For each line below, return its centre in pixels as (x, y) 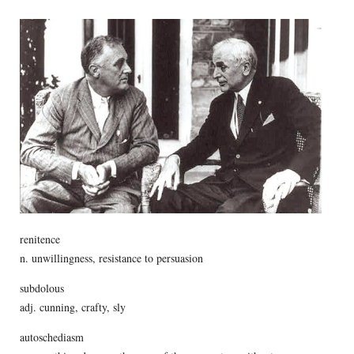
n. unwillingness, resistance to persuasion (111, 258)
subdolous (41, 288)
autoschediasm (51, 337)
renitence (40, 239)
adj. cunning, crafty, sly (72, 307)
